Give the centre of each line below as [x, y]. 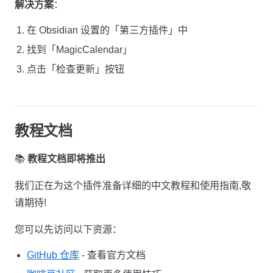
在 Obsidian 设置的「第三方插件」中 [107, 30]
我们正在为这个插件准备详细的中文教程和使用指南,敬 [133, 186]
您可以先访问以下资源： [68, 229]
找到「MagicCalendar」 [80, 50]
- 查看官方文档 [112, 255]
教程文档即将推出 [66, 159]
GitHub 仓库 [53, 255]
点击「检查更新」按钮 [76, 69]
